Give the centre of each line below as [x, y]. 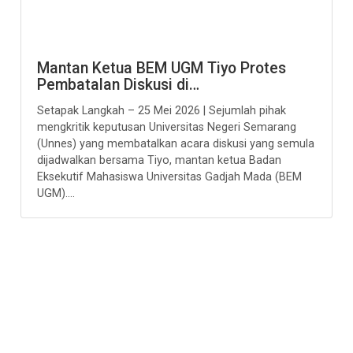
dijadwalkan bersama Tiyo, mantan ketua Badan [160, 160]
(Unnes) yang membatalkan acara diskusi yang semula [176, 144]
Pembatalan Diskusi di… [119, 85]
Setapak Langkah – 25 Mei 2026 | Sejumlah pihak [162, 111]
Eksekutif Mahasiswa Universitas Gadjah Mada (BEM [170, 177]
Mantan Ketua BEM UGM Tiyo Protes [162, 68]
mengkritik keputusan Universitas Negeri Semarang [167, 127]
